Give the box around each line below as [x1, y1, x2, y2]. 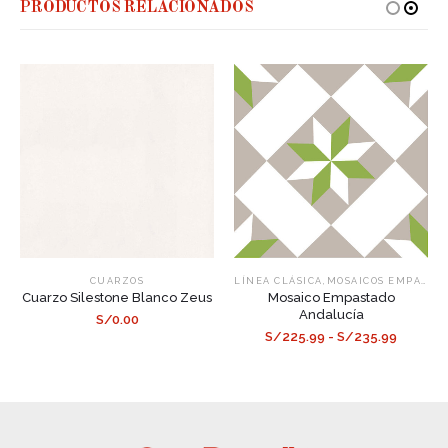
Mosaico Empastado [267, 290, 395, 306]
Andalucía [298, 307, 364, 323]
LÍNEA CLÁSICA [234, 276, 323, 287]
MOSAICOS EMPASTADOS [326, 276, 421, 287]
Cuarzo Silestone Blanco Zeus [22, 290, 212, 306]
